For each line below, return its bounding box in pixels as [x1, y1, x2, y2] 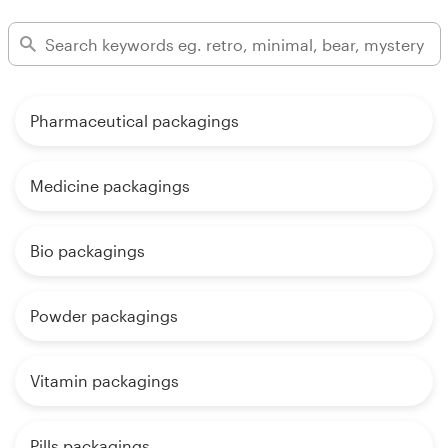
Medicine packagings [30, 176, 190, 196]
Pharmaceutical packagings [30, 111, 239, 131]
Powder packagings [30, 306, 178, 326]
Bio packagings [30, 241, 145, 261]
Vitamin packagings [30, 371, 179, 391]
